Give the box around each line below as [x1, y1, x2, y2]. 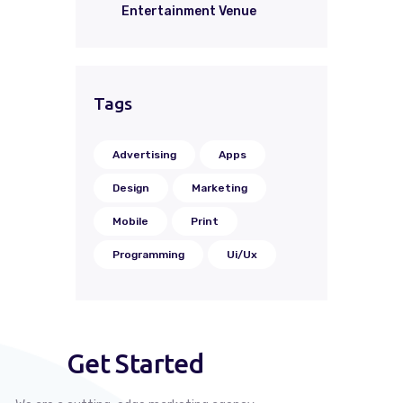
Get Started [66, 347, 204, 379]
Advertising [112, 148, 176, 161]
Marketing [192, 181, 247, 194]
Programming [112, 247, 184, 261]
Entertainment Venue [121, 3, 256, 19]
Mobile [112, 214, 148, 228]
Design [112, 181, 149, 194]
